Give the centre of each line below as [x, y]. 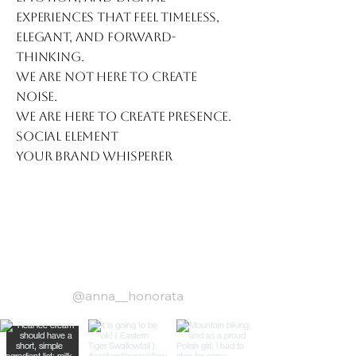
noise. [37, 97]
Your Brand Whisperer [94, 156]
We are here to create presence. [124, 116]
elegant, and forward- [96, 37]
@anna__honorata [128, 296]
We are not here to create [106, 77]
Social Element [67, 136]
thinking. [50, 57]
